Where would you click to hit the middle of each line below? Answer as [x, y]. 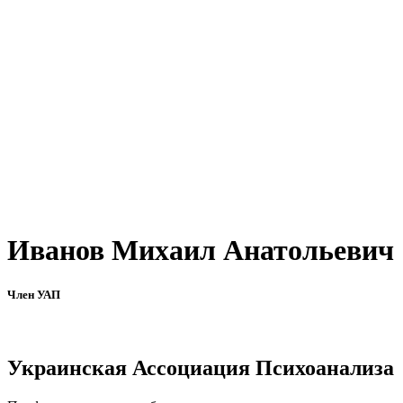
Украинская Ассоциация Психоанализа [201, 367]
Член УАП [34, 294]
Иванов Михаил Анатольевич [201, 251]
